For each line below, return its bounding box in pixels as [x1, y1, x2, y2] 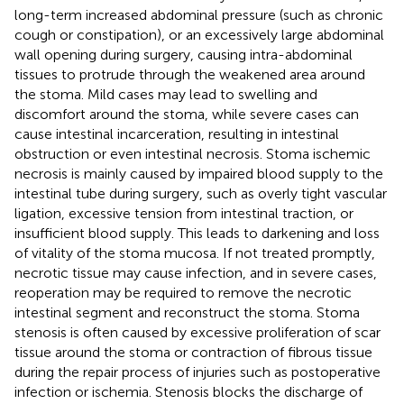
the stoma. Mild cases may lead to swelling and [14, 85, 317, 103]
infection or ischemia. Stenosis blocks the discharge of [14, 382, 363, 400]
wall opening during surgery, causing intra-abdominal [14, 45, 353, 63]
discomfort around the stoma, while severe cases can [14, 105, 359, 123]
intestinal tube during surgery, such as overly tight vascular [14, 184, 387, 202]
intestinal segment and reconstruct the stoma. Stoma [14, 303, 360, 321]
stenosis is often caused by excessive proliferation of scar [14, 323, 381, 341]
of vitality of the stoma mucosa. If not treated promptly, [14, 243, 375, 262]
